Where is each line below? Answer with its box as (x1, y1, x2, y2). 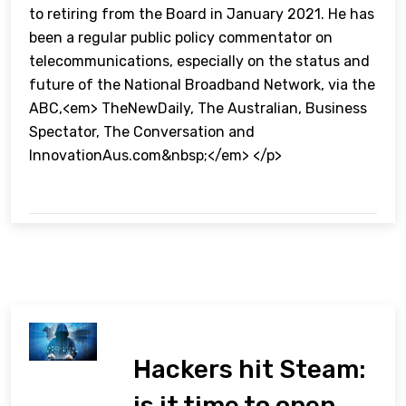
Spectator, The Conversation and (29, 123, 255, 141)
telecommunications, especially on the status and (29, 53, 370, 71)
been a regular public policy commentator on (29, 29, 333, 47)
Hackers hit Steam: (133, 354, 367, 385)
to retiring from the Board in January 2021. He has (29, 5, 374, 24)
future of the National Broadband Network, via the (29, 76, 375, 94)
